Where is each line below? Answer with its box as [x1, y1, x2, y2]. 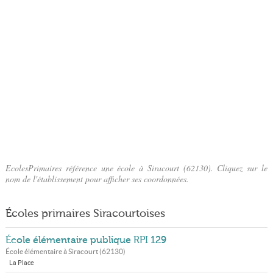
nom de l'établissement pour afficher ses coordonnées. [5, 173, 189, 185]
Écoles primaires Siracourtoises [5, 207, 165, 219]
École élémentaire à [5, 247, 68, 255]
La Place [9, 259, 34, 266]
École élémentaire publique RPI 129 [5, 235, 166, 246]
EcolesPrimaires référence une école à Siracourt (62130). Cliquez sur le [5, 162, 268, 174]
